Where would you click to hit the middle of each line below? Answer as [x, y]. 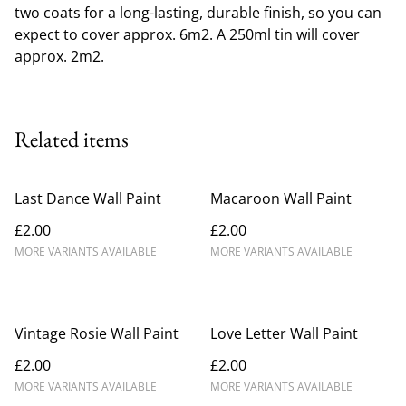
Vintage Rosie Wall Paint [97, 333]
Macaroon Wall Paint [281, 198]
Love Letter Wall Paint [284, 333]
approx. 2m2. [59, 56]
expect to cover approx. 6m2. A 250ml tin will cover [187, 34]
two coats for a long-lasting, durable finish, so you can [198, 12]
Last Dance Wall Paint [88, 198]
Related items [72, 139]
